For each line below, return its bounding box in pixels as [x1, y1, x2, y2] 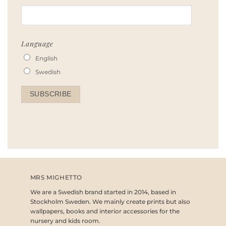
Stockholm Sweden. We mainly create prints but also [30, 198, 190, 206]
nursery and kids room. [30, 217, 100, 225]
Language [21, 38, 53, 48]
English [35, 54, 58, 62]
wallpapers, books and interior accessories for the [30, 207, 180, 215]
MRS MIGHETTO [30, 174, 82, 182]
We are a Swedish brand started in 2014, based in [30, 188, 176, 196]
